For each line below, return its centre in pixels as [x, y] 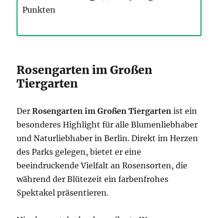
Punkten [39, 9]
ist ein [184, 111]
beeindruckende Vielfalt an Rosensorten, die [102, 165]
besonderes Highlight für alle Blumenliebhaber [107, 124]
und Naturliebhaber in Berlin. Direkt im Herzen [108, 138]
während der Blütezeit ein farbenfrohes [93, 179]
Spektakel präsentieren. [63, 192]
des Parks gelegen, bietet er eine [79, 152]
